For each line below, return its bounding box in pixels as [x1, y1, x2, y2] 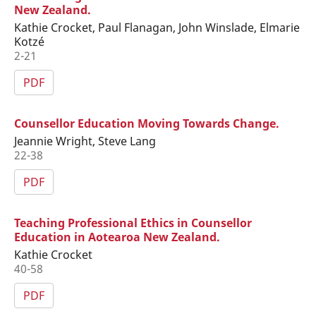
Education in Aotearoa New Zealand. [13, 229, 220, 245]
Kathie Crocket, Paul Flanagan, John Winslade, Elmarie [13, 19, 300, 35]
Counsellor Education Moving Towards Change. [13, 115, 279, 131]
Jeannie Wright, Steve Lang [13, 133, 156, 149]
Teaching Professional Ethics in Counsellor [13, 214, 252, 231]
